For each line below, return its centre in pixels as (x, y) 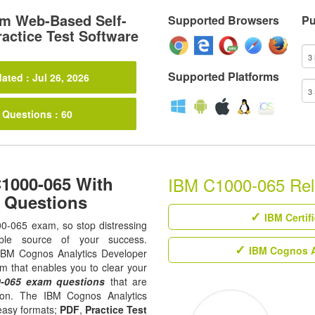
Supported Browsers (224, 20)
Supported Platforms (224, 76)
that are (126, 281)
